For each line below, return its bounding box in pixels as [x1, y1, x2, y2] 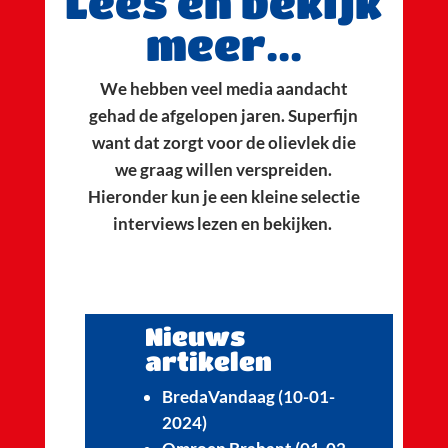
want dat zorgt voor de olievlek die [91, 131, 356, 153]
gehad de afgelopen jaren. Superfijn [89, 104, 359, 126]
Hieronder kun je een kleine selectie [87, 185, 360, 207]
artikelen [144, 346, 272, 375]
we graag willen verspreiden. [115, 158, 333, 180]
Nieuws [144, 321, 245, 350]
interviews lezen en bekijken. [112, 212, 335, 234]
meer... [145, 19, 302, 68]
